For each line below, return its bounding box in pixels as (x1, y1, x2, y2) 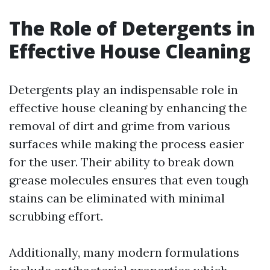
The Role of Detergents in (9, 15, 255, 41)
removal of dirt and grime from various (9, 118, 230, 133)
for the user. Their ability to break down (9, 154, 234, 169)
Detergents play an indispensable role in (9, 82, 238, 97)
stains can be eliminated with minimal (9, 190, 225, 206)
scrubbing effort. (9, 209, 103, 224)
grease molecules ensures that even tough (9, 172, 249, 187)
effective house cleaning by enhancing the (9, 100, 247, 115)
